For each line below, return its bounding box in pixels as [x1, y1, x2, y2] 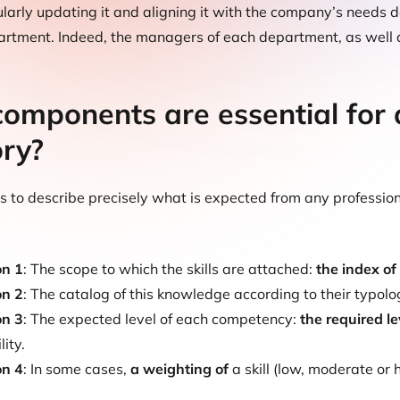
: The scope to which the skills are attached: [23, 260, 316, 278]
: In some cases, [23, 360, 130, 378]
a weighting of [130, 360, 229, 378]
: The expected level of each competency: [23, 310, 300, 328]
